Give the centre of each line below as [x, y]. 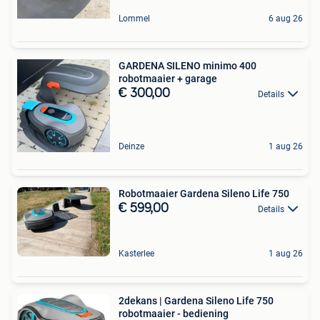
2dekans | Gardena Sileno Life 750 [196, 300]
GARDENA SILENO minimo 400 [187, 65]
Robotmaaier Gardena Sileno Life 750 [204, 193]
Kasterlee [136, 253]
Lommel [134, 18]
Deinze [131, 146]
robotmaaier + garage [168, 78]
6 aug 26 [286, 18]
